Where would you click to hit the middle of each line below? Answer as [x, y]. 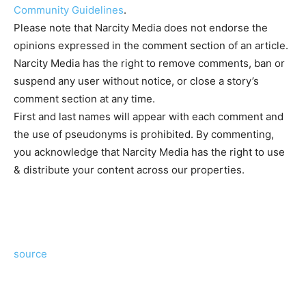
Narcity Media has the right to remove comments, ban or [149, 63]
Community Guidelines [69, 10]
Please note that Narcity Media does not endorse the [141, 28]
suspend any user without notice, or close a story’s [136, 81]
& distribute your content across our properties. [129, 170]
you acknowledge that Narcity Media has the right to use [149, 152]
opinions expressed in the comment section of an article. [151, 45]
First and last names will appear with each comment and [149, 116]
